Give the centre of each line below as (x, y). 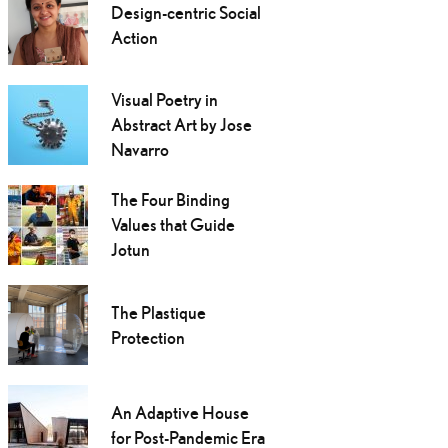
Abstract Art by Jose (181, 125)
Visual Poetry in (164, 100)
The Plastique (158, 313)
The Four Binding (170, 200)
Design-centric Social (185, 13)
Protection (147, 338)
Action (134, 38)
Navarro (139, 150)
